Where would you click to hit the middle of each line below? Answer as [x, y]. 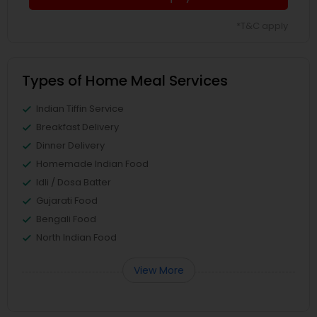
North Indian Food [76, 237]
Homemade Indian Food [92, 164]
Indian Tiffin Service [80, 109]
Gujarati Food [67, 201]
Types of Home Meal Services [125, 81]
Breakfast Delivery [77, 127]
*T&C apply [262, 26]
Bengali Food [66, 219]
